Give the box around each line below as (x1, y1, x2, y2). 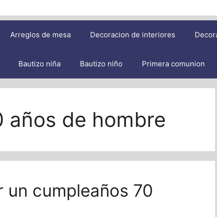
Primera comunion (142, 59, 205, 68)
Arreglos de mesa (10, 30, 71, 39)
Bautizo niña (18, 59, 61, 68)
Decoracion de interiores (90, 30, 175, 39)
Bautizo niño (80, 59, 123, 68)
